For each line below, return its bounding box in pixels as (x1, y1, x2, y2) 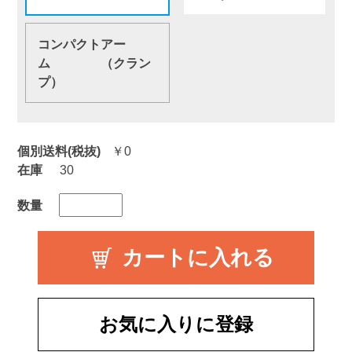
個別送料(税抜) (16, 143, 101, 158)
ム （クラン (37, 55, 151, 70)
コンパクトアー (37, 36, 126, 51)
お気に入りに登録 (98, 313, 253, 335)
